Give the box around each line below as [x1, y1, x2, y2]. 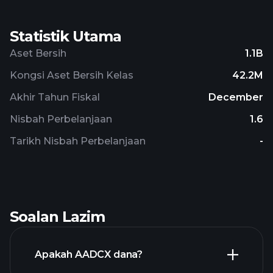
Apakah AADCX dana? [35, 249, 143, 260]
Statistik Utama [10, 27, 121, 45]
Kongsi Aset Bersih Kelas [10, 69, 133, 81]
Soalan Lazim [10, 208, 105, 225]
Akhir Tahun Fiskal [10, 91, 100, 103]
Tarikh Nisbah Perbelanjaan [10, 135, 146, 147]
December [208, 91, 263, 103]
